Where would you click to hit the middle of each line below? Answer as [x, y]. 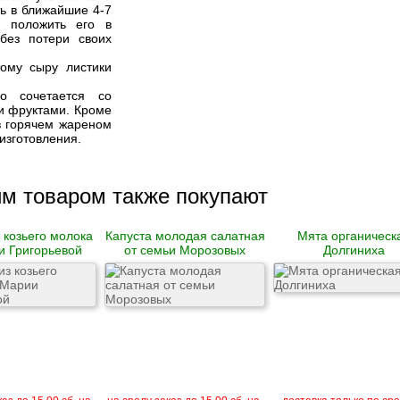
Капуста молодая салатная [185, 236]
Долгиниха [354, 250]
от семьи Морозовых [185, 250]
